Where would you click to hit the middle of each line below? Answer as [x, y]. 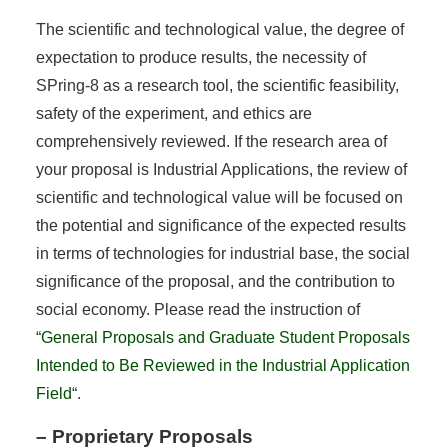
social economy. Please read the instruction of [197, 309]
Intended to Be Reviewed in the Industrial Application [222, 365]
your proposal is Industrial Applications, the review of [221, 169]
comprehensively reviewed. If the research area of [211, 141]
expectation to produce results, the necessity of [200, 57]
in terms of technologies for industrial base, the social [222, 253]
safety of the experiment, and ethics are [173, 113]
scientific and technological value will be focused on [219, 197]
